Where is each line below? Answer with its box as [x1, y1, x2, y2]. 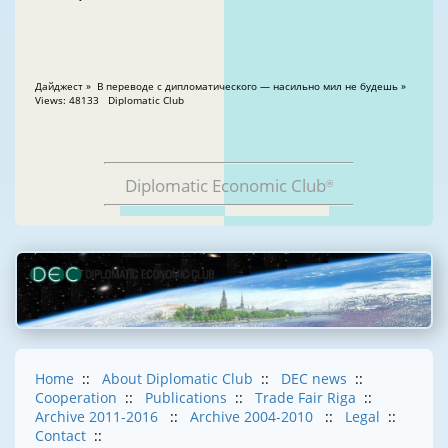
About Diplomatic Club [102, 369, 253, 389]
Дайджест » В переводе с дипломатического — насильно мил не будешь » [35, 79, 409, 93]
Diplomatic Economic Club [125, 174, 326, 197]
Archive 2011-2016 [35, 407, 162, 427]
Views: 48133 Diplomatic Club [102, 93, 184, 107]
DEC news [281, 369, 347, 389]
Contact [35, 426, 86, 446]
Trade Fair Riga [255, 388, 356, 408]
